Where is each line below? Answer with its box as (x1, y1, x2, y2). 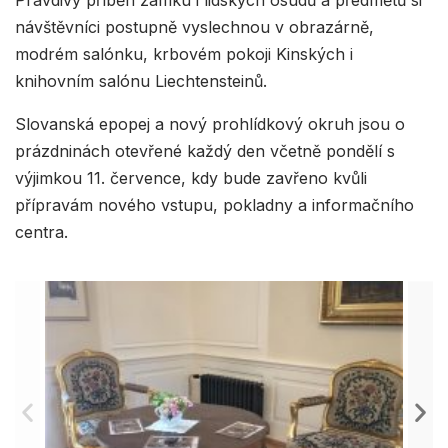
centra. (15, 222, 68, 243)
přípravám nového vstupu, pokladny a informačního (15, 195, 414, 216)
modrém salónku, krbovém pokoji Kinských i (15, 44, 353, 65)
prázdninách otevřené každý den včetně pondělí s (15, 141, 395, 162)
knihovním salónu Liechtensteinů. (15, 71, 267, 92)
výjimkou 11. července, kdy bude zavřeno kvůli (15, 168, 367, 189)
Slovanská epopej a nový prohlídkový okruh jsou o (15, 114, 405, 135)
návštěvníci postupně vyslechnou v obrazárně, (15, 17, 374, 38)
